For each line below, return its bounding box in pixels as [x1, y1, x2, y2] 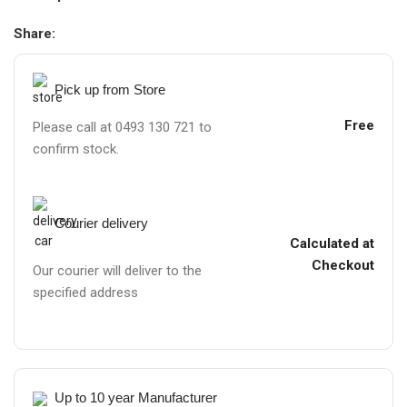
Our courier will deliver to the [33, 263, 202, 279]
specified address [33, 284, 138, 301]
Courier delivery [55, 215, 148, 231]
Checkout [311, 257, 374, 273]
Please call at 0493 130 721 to [33, 119, 212, 135]
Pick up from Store [55, 82, 165, 97]
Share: [14, 25, 55, 42]
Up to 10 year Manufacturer [55, 390, 217, 405]
